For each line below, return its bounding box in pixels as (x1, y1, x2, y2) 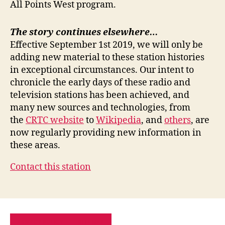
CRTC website (26, 114, 84, 126)
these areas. (10, 139, 60, 151)
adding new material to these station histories (10, 51, 204, 63)
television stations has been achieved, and (10, 89, 189, 101)
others (164, 114, 191, 126)
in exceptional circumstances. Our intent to (10, 64, 194, 76)
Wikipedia (96, 114, 141, 126)
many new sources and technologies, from (10, 101, 190, 114)
